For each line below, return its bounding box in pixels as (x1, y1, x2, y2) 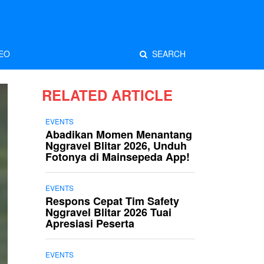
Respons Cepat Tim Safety (45, 193, 179, 209)
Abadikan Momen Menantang (45, 127, 192, 142)
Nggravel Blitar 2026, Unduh (45, 138, 187, 153)
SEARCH (147, 48, 186, 60)
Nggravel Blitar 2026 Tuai (45, 204, 171, 220)
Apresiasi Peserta (45, 216, 134, 231)
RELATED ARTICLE (42, 85, 173, 105)
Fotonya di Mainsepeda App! (45, 149, 190, 164)
